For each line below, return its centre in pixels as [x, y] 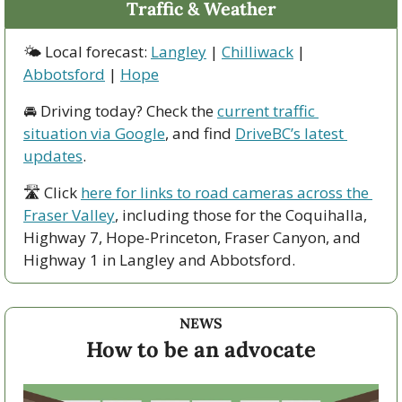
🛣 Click [52, 192]
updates [53, 155]
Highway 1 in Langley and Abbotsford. [161, 259]
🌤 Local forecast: [87, 51]
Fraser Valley [69, 214]
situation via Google [94, 133]
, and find [200, 133]
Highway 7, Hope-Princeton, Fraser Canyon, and [192, 237]
